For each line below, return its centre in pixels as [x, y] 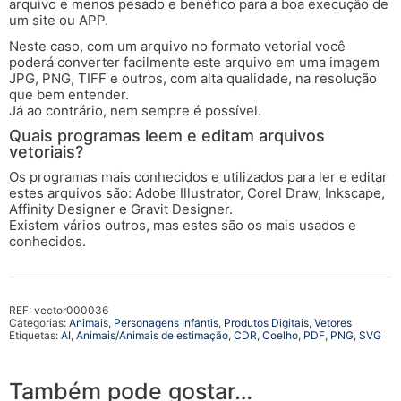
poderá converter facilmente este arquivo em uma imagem [194, 62]
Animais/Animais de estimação [152, 336]
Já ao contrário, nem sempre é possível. [135, 110]
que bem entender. [69, 94]
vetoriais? [46, 152]
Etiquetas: [35, 336]
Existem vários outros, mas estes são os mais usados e [183, 226]
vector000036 [71, 311]
